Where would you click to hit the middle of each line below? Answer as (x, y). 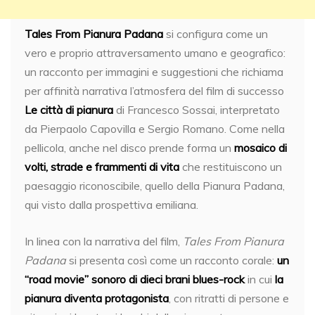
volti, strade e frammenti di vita (102, 166)
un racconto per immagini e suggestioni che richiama (154, 71)
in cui (260, 279)
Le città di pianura (69, 109)
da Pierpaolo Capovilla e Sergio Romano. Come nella (155, 128)
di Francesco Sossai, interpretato (197, 109)
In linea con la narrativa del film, (104, 241)
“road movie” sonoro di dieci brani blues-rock (135, 279)
